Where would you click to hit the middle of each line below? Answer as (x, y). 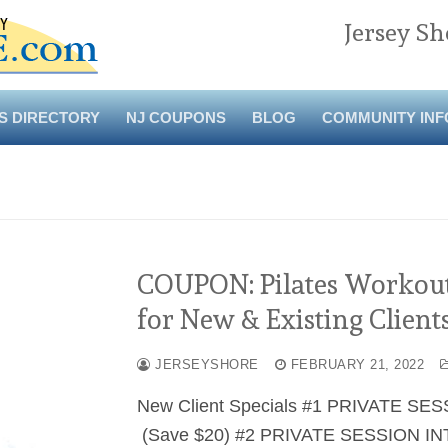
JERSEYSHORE (204, 365)
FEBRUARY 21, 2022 (357, 365)
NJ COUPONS (176, 117)
